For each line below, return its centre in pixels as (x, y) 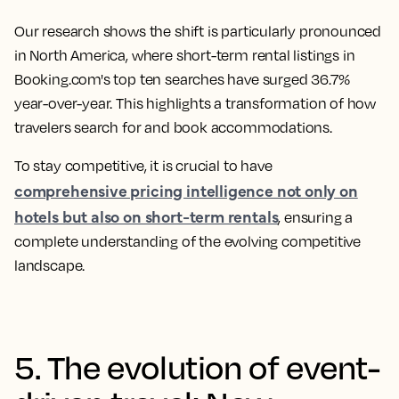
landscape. (50, 265)
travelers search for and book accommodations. (173, 127)
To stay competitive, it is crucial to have (143, 166)
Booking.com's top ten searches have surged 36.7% (182, 79)
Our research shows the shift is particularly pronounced (198, 31)
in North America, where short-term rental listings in (185, 55)
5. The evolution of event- (197, 366)
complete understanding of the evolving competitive (188, 241)
